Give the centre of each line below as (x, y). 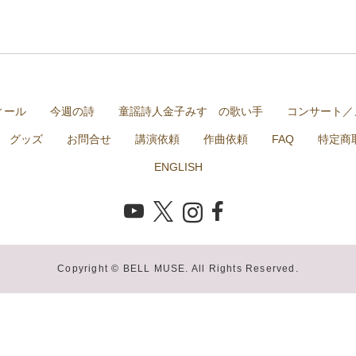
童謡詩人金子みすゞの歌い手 (190, 112)
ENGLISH (178, 167)
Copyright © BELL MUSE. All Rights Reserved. (178, 269)
